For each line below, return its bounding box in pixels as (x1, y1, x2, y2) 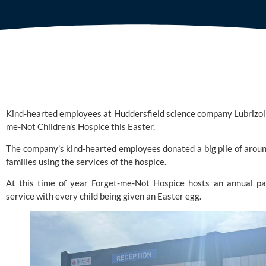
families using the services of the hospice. (6, 156, 166, 167)
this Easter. (109, 121, 155, 132)
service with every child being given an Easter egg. (6, 191, 201, 202)
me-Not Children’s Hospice (6, 121, 109, 132)
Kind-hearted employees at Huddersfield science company (6, 108, 235, 119)
